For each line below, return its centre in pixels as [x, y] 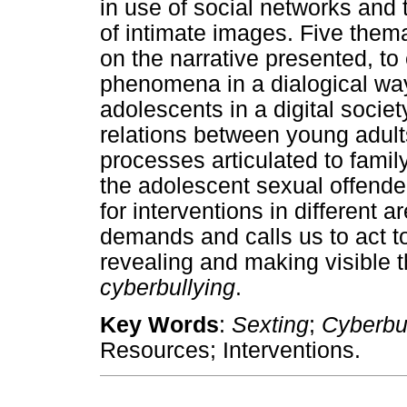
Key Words [159, 325]
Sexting [270, 325]
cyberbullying [168, 287]
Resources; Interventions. [230, 351]
